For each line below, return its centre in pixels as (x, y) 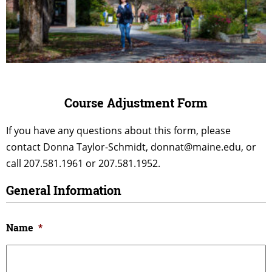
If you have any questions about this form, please (118, 130)
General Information (64, 190)
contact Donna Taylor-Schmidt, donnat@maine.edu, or (131, 147)
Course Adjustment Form (136, 102)
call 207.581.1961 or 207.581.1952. (83, 163)
